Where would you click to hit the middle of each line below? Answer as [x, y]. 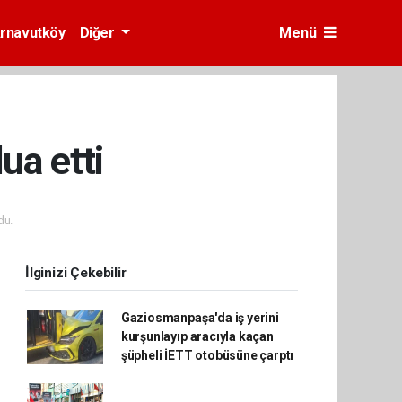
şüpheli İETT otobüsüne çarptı [207, 355]
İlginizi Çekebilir [76, 273]
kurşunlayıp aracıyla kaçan [197, 336]
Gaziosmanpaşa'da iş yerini [200, 318]
